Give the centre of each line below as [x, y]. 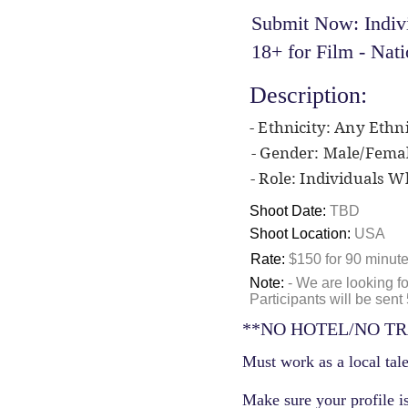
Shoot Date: [290, 211]
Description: [308, 95]
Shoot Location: [302, 234]
